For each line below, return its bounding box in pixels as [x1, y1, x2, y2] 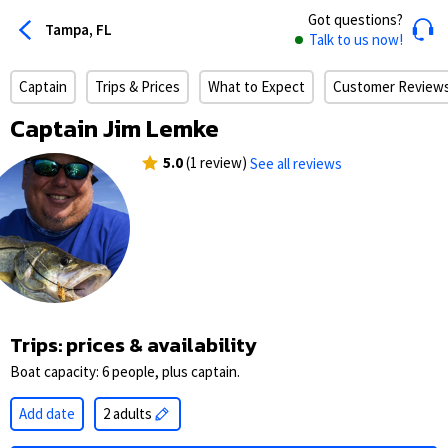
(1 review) [183, 153, 247, 172]
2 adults [103, 404, 152, 423]
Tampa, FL [45, 20, 112, 39]
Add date [19, 404, 75, 423]
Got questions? [308, 10, 403, 29]
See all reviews [250, 154, 342, 173]
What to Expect [208, 77, 305, 96]
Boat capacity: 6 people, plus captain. [10, 362, 240, 381]
